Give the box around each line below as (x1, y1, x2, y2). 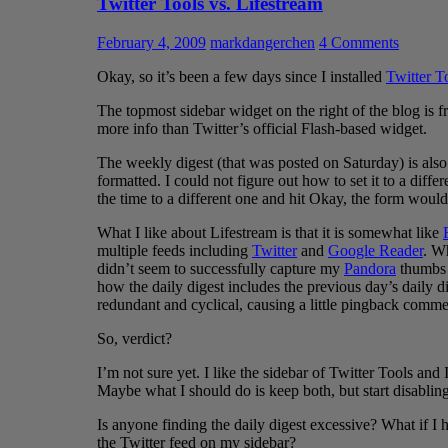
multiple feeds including (97, 242, 252, 259)
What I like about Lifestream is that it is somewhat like (97, 224, 443, 241)
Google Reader (328, 242, 423, 259)
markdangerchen (210, 34, 315, 51)
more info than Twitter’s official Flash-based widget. (97, 120, 427, 137)
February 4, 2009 (97, 34, 206, 51)
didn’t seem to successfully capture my (97, 260, 344, 277)
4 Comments (319, 34, 399, 51)
